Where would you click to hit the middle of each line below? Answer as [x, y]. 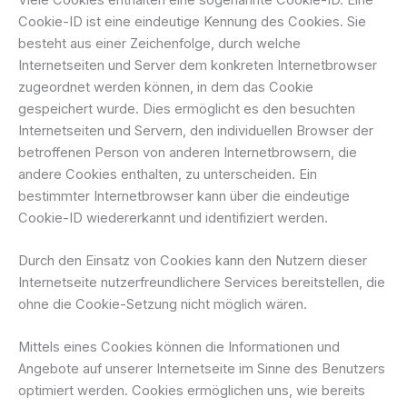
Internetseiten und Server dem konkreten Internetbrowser [198, 65]
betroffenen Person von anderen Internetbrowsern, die [188, 152]
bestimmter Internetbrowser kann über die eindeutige [184, 196]
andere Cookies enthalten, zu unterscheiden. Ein [168, 174]
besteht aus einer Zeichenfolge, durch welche [159, 43]
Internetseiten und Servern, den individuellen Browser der [196, 130]
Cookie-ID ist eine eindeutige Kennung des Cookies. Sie [192, 21]
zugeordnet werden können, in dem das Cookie [166, 87]
